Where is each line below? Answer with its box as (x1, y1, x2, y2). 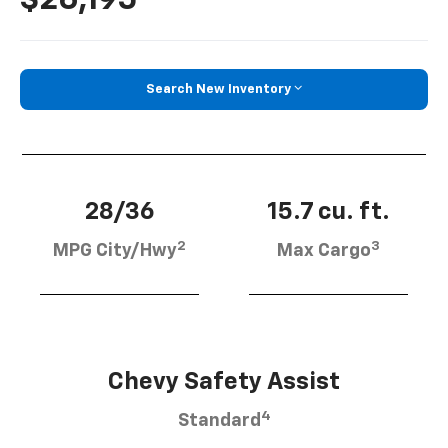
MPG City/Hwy (53, 242, 177, 261)
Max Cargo (277, 242, 371, 261)
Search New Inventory (146, 82, 291, 96)
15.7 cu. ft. (267, 200, 390, 225)
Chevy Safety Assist (108, 370, 340, 395)
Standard (177, 412, 261, 431)
